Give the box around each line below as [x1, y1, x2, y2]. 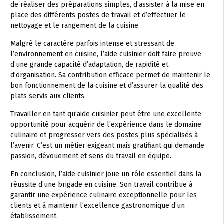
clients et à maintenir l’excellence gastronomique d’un [10, 201, 185, 210]
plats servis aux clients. [10, 92, 86, 101]
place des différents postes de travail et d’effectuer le [10, 11, 186, 20]
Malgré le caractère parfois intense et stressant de [10, 39, 174, 48]
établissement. [10, 212, 58, 221]
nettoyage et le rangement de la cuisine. [10, 21, 140, 30]
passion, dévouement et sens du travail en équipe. [10, 152, 171, 161]
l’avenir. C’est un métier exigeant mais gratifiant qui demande [10, 141, 204, 150]
